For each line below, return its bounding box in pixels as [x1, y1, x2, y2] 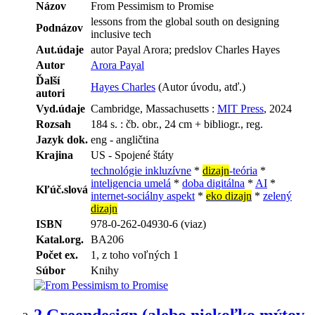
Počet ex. [36, 248, 78, 261]
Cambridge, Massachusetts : [91, 102, 217, 115]
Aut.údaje [36, 43, 84, 56]
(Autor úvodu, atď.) [155, 80, 245, 93]
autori [36, 86, 65, 99]
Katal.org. [36, 233, 84, 245]
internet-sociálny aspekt [91, 189, 195, 202]
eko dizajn [206, 189, 252, 202]
